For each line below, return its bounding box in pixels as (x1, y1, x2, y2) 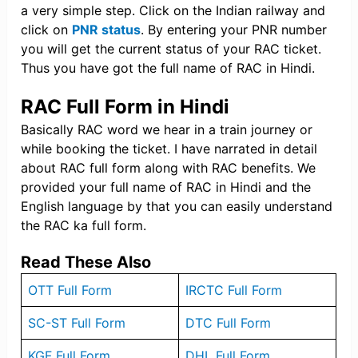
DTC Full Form (185, 315, 272, 332)
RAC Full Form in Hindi (21, 95, 230, 119)
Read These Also (21, 253, 152, 272)
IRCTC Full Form (185, 282, 283, 299)
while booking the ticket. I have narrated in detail (21, 141, 318, 157)
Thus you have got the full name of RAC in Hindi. (21, 60, 316, 77)
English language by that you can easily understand (21, 198, 333, 215)
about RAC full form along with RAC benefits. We (21, 160, 316, 177)
